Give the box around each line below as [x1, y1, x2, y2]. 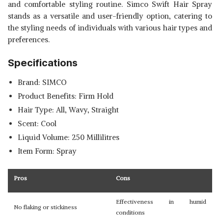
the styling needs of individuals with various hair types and [8, 23, 212, 32]
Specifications [8, 57, 78, 69]
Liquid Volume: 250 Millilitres [18, 133, 119, 142]
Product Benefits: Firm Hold [18, 91, 113, 101]
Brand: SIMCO [18, 78, 67, 87]
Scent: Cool [18, 119, 56, 128]
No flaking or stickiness [14, 203, 77, 211]
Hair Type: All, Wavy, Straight [18, 105, 119, 114]
